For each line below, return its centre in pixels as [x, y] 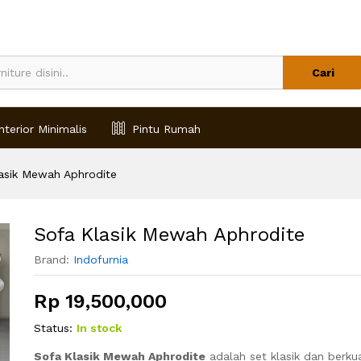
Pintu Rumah [166, 129]
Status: [53, 328]
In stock [99, 328]
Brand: [53, 259]
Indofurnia [100, 259]
